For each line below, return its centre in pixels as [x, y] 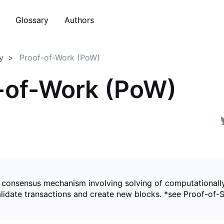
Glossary [32, 20]
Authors [79, 20]
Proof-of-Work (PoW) [60, 57]
